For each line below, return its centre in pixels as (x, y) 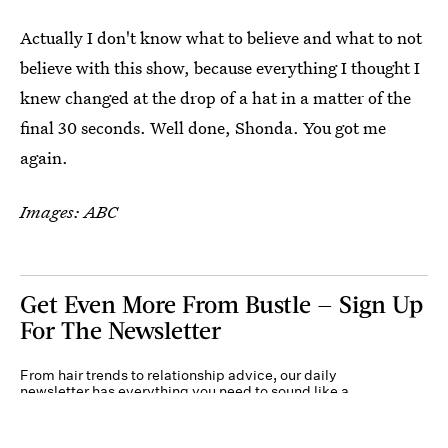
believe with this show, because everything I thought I (220, 67)
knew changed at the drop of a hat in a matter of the (215, 97)
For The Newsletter (120, 329)
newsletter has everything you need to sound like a (184, 391)
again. (44, 157)
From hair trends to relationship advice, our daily (178, 375)
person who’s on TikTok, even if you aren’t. (158, 407)
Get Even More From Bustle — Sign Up (221, 303)
